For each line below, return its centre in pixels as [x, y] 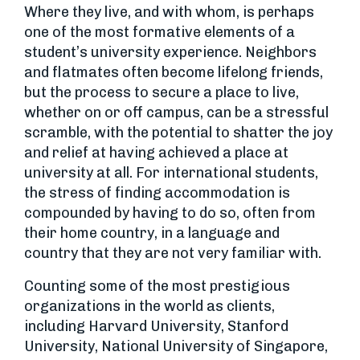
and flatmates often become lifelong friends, [174, 72]
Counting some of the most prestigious [157, 286]
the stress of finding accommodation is [157, 193]
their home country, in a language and [152, 233]
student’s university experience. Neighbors [170, 52]
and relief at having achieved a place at [156, 153]
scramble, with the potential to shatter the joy [178, 133]
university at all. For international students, [171, 173]
